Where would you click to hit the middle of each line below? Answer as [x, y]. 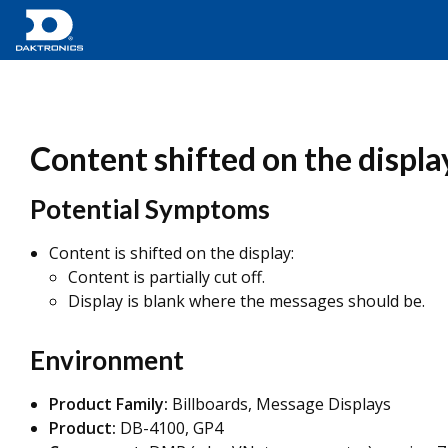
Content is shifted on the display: [171, 253]
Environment [107, 360]
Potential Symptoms [150, 209]
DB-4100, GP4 [171, 428]
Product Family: [110, 404]
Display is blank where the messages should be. [246, 301]
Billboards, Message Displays [281, 404]
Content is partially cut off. [166, 277]
